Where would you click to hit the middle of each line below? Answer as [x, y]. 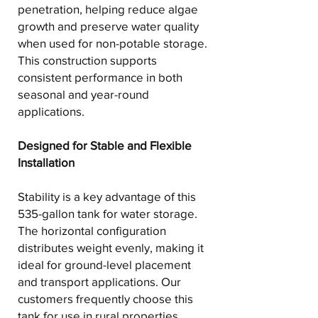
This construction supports [87, 60]
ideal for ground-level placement [104, 265]
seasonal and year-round [83, 94]
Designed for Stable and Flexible [105, 146]
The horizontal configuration [92, 231]
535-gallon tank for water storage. [108, 214]
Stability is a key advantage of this [107, 197]
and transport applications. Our [99, 282]
